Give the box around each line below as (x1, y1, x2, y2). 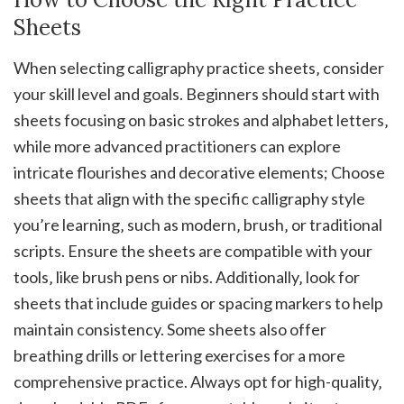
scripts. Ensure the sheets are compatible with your (14, 241, 372, 262)
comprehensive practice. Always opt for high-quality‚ (14, 372, 382, 392)
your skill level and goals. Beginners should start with (14, 84, 380, 105)
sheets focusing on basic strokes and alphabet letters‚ (14, 110, 389, 131)
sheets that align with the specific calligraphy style (14, 188, 365, 209)
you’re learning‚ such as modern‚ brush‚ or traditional (14, 215, 382, 235)
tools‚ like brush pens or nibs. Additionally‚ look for (14, 267, 360, 288)
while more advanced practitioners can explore (14, 136, 341, 157)
